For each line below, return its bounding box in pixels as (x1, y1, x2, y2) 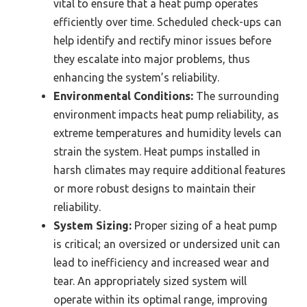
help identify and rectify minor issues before (53, 34, 271, 47)
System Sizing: (53, 219, 132, 232)
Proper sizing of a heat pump (132, 219, 277, 232)
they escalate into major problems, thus (53, 53, 250, 66)
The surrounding (193, 90, 279, 103)
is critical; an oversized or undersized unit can (53, 238, 280, 251)
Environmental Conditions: (53, 90, 193, 103)
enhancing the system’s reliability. (53, 71, 219, 84)
